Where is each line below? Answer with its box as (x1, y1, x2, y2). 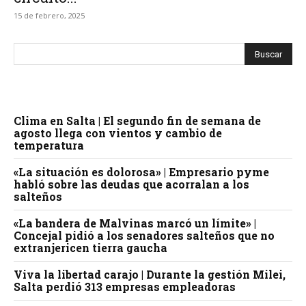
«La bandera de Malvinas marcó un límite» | (14, 216, 256, 231)
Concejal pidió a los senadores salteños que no (14, 228, 275, 243)
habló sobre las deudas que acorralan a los (14, 177, 249, 192)
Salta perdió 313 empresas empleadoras (14, 279, 236, 294)
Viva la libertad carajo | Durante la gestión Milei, (14, 267, 286, 282)
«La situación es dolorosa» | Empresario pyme (14, 165, 269, 180)
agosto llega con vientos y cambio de (14, 126, 222, 141)
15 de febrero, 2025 (14, 10, 85, 21)
